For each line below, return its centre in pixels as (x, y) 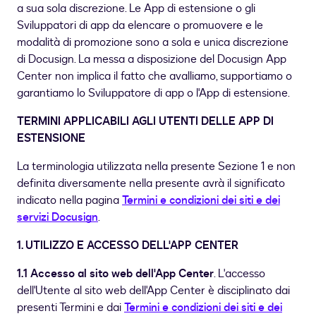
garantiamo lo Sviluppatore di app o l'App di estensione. (155, 93)
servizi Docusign (57, 218)
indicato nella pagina (69, 201)
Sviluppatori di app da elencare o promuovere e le (140, 26)
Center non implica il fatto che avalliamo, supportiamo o (154, 77)
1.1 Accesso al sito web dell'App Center (115, 274)
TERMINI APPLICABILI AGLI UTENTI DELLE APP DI (145, 122)
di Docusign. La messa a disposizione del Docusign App (152, 60)
